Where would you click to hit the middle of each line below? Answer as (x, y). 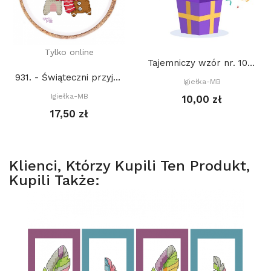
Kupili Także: (54, 180)
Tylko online (69, 52)
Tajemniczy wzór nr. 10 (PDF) (251, 63)
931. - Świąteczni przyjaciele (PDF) (117, 77)
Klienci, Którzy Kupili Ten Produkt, (129, 166)
